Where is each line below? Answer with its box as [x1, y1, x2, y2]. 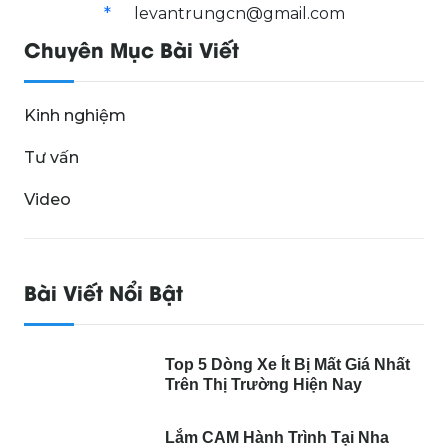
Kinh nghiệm [24, 105, 126, 125]
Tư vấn [24, 147, 79, 167]
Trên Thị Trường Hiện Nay [165, 375, 363, 393]
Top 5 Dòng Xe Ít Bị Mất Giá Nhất [165, 355, 411, 373]
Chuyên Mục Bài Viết [24, 33, 239, 63]
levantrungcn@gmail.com [134, 3, 345, 23]
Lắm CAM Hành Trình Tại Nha [165, 428, 390, 446]
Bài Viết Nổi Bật [24, 276, 183, 306]
